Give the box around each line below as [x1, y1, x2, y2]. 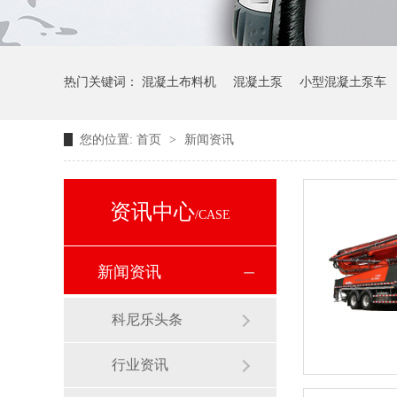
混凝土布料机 [142, 75, 216, 89]
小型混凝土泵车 [300, 75, 386, 89]
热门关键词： [64, 75, 142, 89]
